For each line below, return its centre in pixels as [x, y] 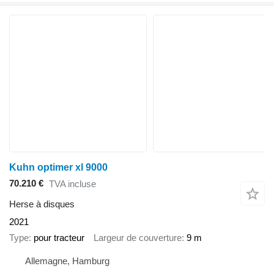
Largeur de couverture [138, 238]
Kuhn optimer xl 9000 [58, 167]
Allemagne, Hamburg [67, 261]
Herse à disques [42, 204]
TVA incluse [72, 184]
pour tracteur [59, 238]
